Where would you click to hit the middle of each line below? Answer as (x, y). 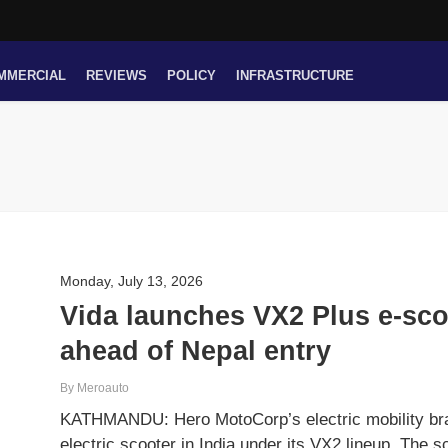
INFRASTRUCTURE (295, 75)
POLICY (191, 75)
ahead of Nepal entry (196, 350)
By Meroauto (95, 387)
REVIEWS (116, 75)
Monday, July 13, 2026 (132, 281)
